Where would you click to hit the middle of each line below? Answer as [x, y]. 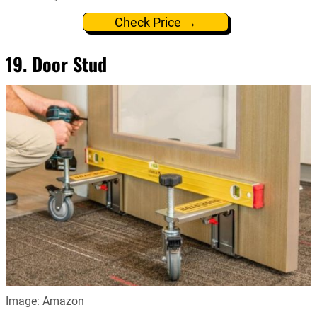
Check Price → [155, 22]
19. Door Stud [56, 64]
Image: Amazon [45, 301]
